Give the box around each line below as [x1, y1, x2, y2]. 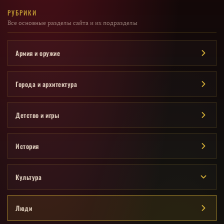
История [15, 141, 39, 151]
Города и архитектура [15, 79, 77, 89]
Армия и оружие [15, 48, 60, 58]
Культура [15, 172, 41, 182]
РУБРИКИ [7, 7, 37, 18]
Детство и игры [15, 110, 59, 120]
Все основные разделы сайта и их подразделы [7, 19, 137, 27]
